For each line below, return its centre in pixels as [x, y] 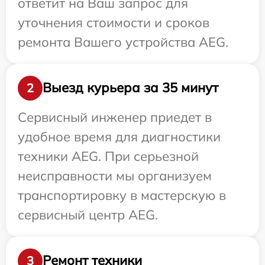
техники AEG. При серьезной [108, 156]
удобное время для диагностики [119, 136]
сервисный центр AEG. [88, 214]
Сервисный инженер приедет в [115, 117]
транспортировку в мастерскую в [122, 195]
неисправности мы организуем [115, 175]
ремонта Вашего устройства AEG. [123, 42]
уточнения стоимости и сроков [114, 22]
